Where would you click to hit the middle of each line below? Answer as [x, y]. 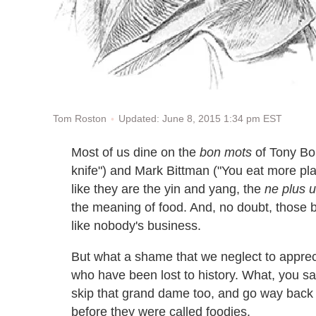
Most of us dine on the [135, 152]
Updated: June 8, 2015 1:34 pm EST [200, 119]
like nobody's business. [136, 225]
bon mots [226, 152]
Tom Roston [80, 119]
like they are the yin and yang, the [168, 189]
